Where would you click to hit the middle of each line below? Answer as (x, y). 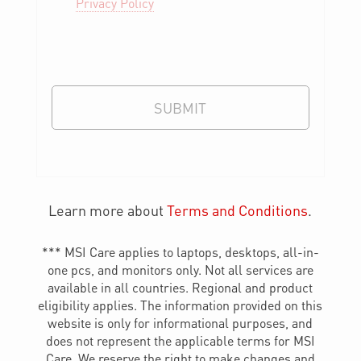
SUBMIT (180, 107)
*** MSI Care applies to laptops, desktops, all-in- (180, 251)
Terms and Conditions (238, 210)
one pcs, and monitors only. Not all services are (180, 269)
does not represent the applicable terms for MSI (180, 340)
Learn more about (108, 210)
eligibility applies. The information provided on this (180, 305)
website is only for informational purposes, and (180, 322)
